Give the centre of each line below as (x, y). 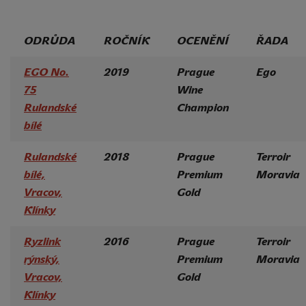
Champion (203, 107)
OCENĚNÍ (203, 40)
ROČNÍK (127, 40)
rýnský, (42, 259)
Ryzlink (42, 241)
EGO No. (46, 72)
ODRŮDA (50, 40)
